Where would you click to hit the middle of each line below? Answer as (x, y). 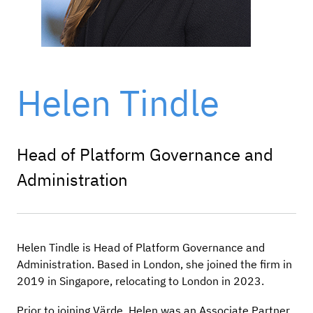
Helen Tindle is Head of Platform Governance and (141, 247)
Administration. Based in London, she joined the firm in (154, 264)
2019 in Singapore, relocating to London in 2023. (140, 281)
